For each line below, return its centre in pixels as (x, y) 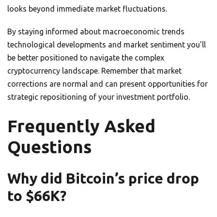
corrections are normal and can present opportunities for (108, 84)
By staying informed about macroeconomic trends (96, 31)
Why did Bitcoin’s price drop (103, 178)
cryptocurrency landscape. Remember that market (94, 71)
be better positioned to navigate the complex (86, 58)
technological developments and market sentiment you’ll (107, 45)
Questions (49, 147)
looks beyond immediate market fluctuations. (87, 9)
